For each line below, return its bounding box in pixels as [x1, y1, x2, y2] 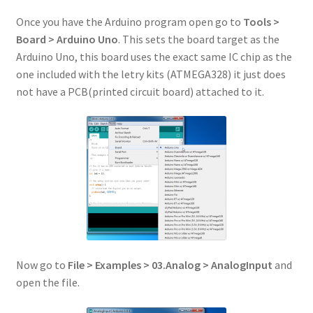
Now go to [15, 258, 68, 272]
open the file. [15, 275, 80, 290]
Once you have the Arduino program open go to [15, 14, 243, 29]
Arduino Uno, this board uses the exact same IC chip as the [15, 49, 292, 64]
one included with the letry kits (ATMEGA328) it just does [15, 66, 286, 81]
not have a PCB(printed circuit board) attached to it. [15, 84, 264, 99]
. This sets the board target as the [117, 31, 279, 46]
